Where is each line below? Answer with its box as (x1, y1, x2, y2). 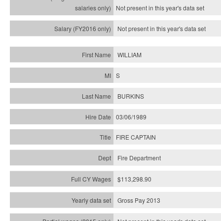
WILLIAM (117, 50, 142, 59)
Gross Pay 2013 (117, 196, 160, 204)
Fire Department (117, 153, 161, 162)
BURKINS (117, 92, 144, 100)
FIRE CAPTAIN (116, 133, 156, 141)
